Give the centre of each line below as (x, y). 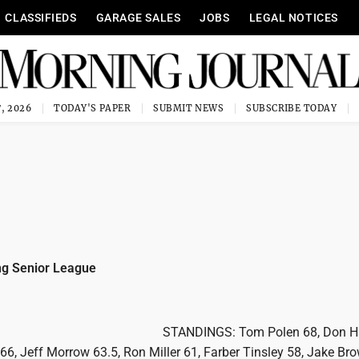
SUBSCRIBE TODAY (291, 108)
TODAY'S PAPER (93, 108)
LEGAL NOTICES (293, 18)
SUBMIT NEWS (189, 108)
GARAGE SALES (138, 18)
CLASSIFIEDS (41, 18)
